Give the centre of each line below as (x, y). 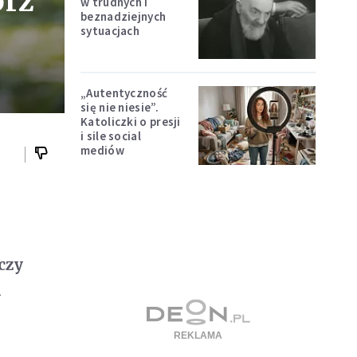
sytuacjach (110, 30)
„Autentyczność (124, 93)
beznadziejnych (124, 16)
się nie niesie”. (120, 108)
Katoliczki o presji (131, 122)
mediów (102, 151)
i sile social (111, 136)
